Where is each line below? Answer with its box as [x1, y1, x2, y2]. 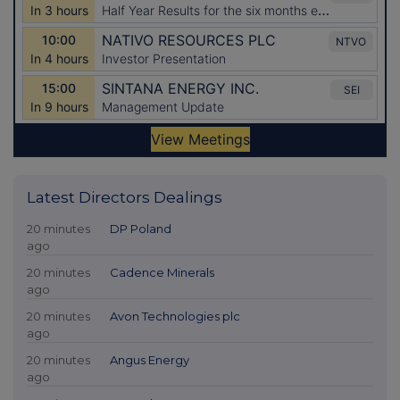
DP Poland [109, 221, 171, 236]
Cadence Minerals [109, 264, 214, 279]
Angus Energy [109, 352, 189, 367]
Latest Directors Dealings [27, 187, 222, 206]
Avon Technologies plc [109, 308, 240, 323]
